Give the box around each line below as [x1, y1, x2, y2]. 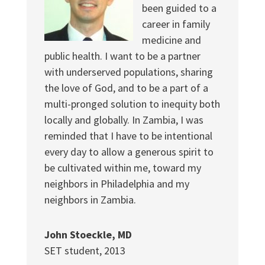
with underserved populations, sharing [44, 64, 213, 79]
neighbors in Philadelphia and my [44, 176, 189, 190]
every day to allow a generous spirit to [44, 144, 214, 159]
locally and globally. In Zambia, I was [44, 112, 203, 127]
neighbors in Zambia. [44, 192, 136, 206]
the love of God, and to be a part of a [44, 80, 208, 95]
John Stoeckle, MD [44, 227, 132, 241]
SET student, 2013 [44, 243, 125, 257]
